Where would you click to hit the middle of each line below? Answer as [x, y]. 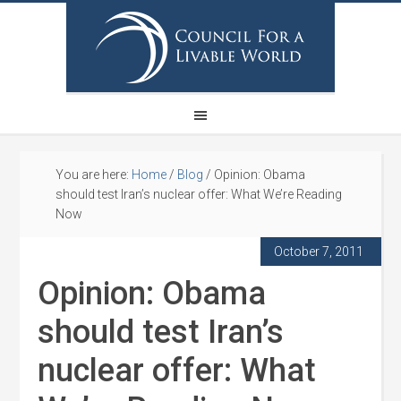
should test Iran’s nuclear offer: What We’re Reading [199, 194]
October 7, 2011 [318, 252]
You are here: [94, 175]
